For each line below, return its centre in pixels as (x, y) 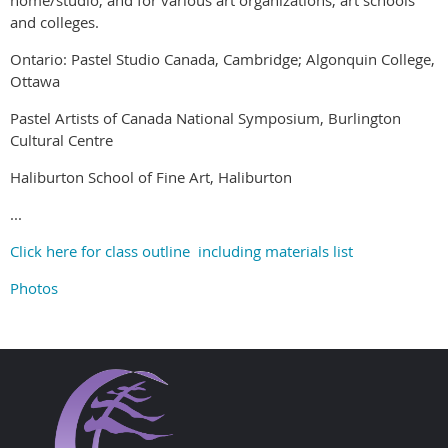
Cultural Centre (61, 139)
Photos (34, 287)
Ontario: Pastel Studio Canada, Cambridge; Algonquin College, (222, 58)
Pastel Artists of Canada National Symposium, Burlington (205, 117)
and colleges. (54, 21)
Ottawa (35, 80)
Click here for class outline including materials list (181, 250)
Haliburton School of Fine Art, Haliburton (151, 176)
